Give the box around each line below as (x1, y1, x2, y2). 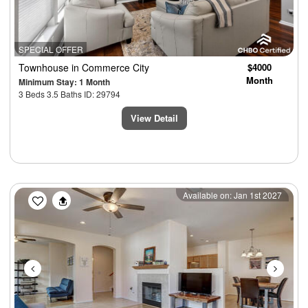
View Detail (130, 111, 178, 124)
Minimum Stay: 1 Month (19, 75, 110, 88)
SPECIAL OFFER (18, 43, 83, 55)
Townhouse (19, 60, 71, 74)
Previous (34, 186, 88, 206)
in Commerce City (71, 60, 149, 74)
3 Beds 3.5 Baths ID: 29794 (19, 87, 120, 100)
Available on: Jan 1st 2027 (183, 188, 282, 201)
